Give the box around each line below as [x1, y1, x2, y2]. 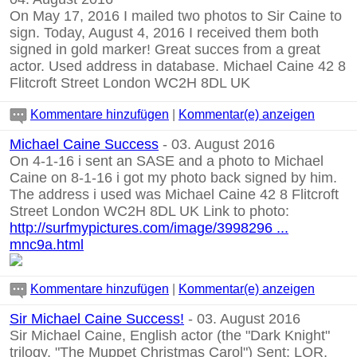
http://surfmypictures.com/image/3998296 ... [10, 220, 288, 236]
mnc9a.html [10, 237, 84, 253]
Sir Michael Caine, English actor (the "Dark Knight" [10, 328, 330, 343]
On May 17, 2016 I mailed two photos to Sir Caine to [10, 8, 342, 24]
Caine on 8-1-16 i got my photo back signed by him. [10, 170, 337, 186]
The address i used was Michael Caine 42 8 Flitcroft [10, 186, 339, 202]
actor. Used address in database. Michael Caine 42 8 [10, 58, 346, 74]
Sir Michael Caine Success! [10, 311, 184, 327]
